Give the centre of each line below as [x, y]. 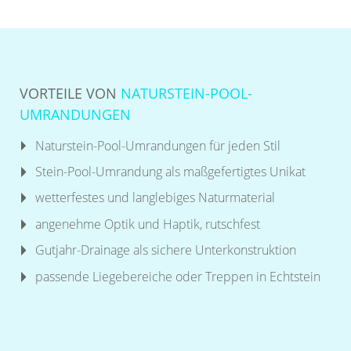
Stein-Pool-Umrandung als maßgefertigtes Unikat [170, 172]
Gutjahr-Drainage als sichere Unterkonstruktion [166, 250]
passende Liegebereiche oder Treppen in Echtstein [178, 276]
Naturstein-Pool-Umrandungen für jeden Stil [158, 145]
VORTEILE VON [68, 93]
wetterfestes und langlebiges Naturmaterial [155, 198]
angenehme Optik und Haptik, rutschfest [148, 224]
